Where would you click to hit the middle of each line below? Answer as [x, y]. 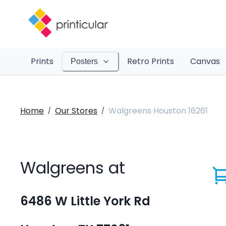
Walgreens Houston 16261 [158, 111]
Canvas [205, 61]
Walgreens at [73, 168]
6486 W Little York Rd [85, 201]
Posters [84, 61]
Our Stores [76, 111]
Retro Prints [150, 61]
